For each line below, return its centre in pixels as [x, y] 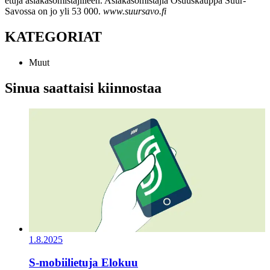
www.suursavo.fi [135, 11]
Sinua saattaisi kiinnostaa [83, 88]
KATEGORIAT [53, 36]
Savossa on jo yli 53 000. [54, 11]
